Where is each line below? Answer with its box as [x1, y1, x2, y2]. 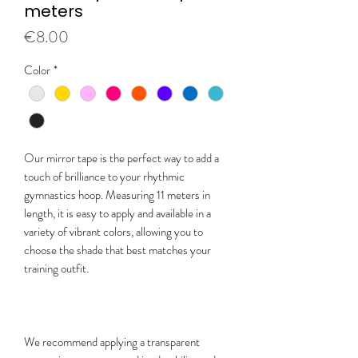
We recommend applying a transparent [24, 333, 200, 352]
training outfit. [24, 260, 89, 278]
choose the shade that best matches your [24, 241, 211, 260]
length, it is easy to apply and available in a [24, 205, 211, 223]
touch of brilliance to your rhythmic [24, 168, 185, 186]
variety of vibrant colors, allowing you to [24, 223, 203, 241]
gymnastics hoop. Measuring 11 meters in [24, 186, 210, 205]
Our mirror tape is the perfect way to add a [24, 149, 219, 168]
